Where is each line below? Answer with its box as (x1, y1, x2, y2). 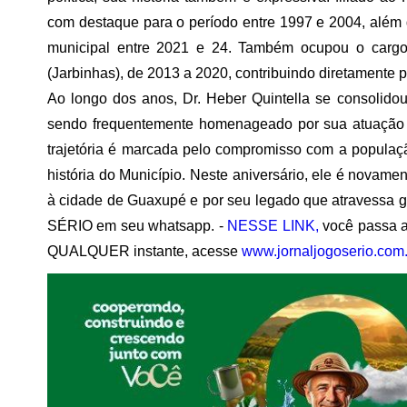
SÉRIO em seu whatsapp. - (47, 217, 228, 233)
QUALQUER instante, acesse (47, 243, 242, 259)
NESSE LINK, (227, 217, 319, 233)
